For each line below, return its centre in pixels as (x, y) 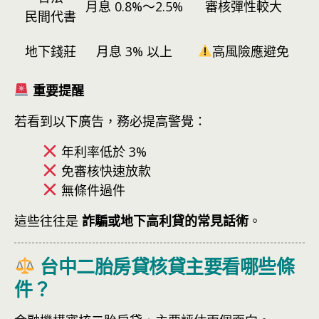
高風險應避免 (250, 51)
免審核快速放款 (104, 171)
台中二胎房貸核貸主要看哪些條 (165, 265)
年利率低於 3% (102, 151)
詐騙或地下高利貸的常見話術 (165, 220)
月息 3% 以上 (134, 51)
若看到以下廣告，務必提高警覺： (110, 121)
